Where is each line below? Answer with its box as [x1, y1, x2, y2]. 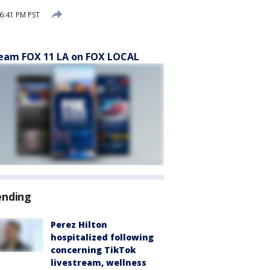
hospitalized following [51, 231, 154, 243]
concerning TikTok [51, 244, 136, 256]
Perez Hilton [51, 219, 107, 230]
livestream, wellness [51, 257, 146, 268]
